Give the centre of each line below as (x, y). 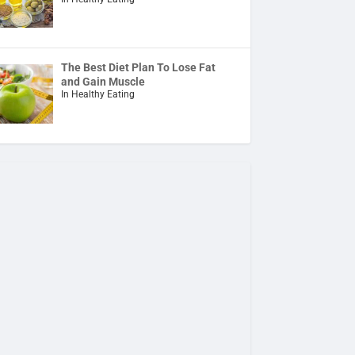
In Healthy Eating (98, 95)
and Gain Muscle (103, 82)
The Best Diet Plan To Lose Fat (139, 68)
